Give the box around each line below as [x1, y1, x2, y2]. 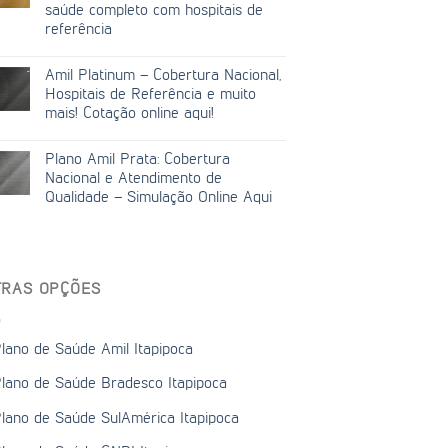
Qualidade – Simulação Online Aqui [45, 189, 272, 206]
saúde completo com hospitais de [45, 2, 263, 19]
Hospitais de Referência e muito [45, 86, 256, 103]
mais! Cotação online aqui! [45, 105, 214, 122]
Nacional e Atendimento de [45, 170, 222, 187]
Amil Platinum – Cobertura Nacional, [45, 67, 281, 84]
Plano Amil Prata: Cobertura [45, 151, 230, 168]
